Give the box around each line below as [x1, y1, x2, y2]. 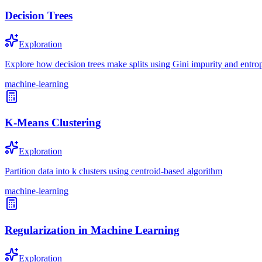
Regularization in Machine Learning [5, 223, 180, 236]
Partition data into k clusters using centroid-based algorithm [5, 166, 222, 176]
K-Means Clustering [5, 116, 101, 129]
